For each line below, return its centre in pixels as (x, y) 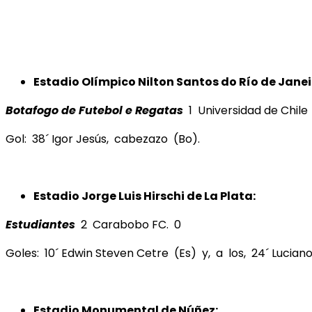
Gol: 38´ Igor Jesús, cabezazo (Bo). (103, 139)
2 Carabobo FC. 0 (128, 224)
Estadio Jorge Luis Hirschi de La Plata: (145, 196)
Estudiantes (40, 224)
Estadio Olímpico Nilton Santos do (136, 81)
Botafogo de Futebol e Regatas (94, 110)
